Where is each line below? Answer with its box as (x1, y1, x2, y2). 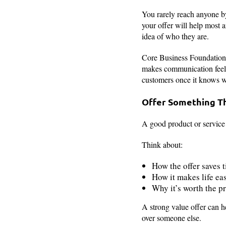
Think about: (141, 139, 183, 150)
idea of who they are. (141, 31, 211, 42)
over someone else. (141, 212, 201, 223)
